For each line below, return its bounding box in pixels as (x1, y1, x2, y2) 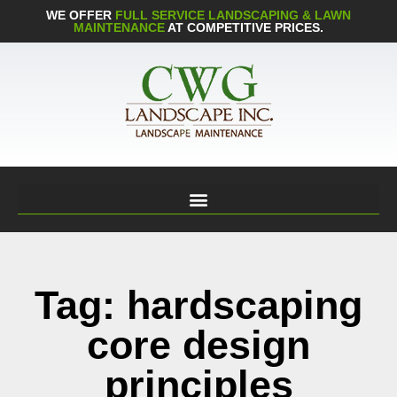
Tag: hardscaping (35, 283, 362, 328)
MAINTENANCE (74, 20, 167, 35)
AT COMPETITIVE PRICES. (167, 20, 323, 35)
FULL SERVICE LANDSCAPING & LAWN (115, 8, 351, 22)
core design (87, 323, 310, 368)
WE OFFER (46, 8, 115, 22)
